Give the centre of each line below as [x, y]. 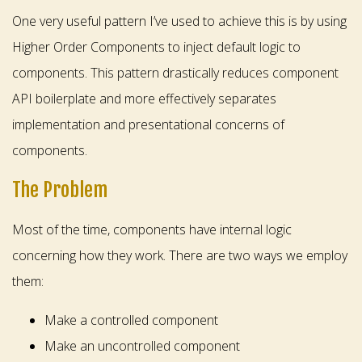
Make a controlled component [131, 320]
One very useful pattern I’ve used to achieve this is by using [179, 21]
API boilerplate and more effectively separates [144, 99]
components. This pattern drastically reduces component [175, 73]
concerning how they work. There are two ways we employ [180, 256]
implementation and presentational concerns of [148, 125]
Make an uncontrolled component [142, 346]
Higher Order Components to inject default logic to [156, 47]
